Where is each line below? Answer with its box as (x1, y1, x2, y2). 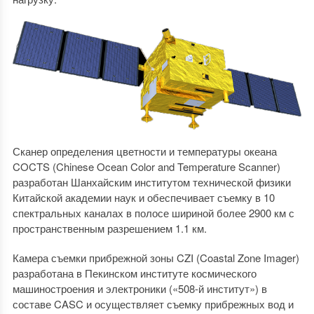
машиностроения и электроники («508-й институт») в (12, 280, 267, 296)
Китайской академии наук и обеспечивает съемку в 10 (12, 189, 275, 205)
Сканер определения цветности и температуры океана (12, 143, 277, 158)
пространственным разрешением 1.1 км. (12, 220, 207, 235)
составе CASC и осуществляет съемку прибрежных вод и (12, 296, 294, 311)
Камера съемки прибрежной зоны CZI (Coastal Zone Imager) (12, 250, 299, 265)
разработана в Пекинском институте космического (12, 265, 257, 280)
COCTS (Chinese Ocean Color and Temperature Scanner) (12, 158, 280, 174)
